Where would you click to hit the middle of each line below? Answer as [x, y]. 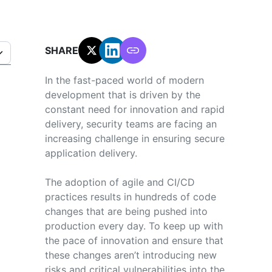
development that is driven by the [122, 94]
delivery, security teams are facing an [131, 124]
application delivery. [92, 153]
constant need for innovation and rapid [134, 109]
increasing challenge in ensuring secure [134, 138]
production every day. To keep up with [134, 226]
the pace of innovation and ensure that [134, 240]
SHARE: [63, 50]
